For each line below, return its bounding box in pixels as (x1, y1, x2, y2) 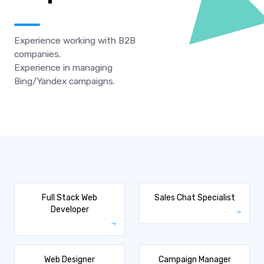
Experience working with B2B (14, 35, 136, 46)
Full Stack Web (42, 192, 97, 203)
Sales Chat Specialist (154, 192, 235, 203)
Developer (50, 204, 89, 214)
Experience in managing (14, 62, 113, 73)
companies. (14, 48, 61, 60)
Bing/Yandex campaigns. (14, 75, 115, 87)
